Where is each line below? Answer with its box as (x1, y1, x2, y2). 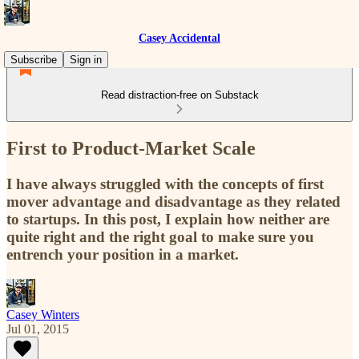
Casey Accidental (139, 32, 220, 44)
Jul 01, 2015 (6, 321, 69, 336)
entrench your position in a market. (6, 245, 239, 263)
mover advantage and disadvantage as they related (6, 192, 341, 210)
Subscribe (10, 54, 57, 66)
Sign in (70, 54, 102, 66)
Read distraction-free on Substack (100, 89, 259, 101)
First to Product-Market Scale (6, 137, 256, 159)
